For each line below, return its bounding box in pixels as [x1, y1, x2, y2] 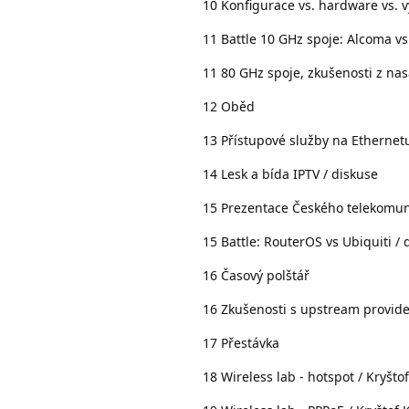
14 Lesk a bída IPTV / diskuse [203, 164, 378, 183]
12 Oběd [203, 97, 255, 115]
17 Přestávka [203, 333, 279, 351]
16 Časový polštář [203, 266, 309, 284]
